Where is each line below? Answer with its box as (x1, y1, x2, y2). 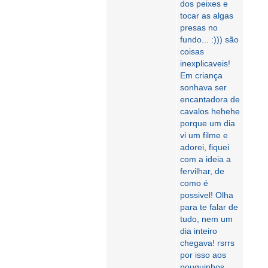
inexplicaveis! (180, 59, 230, 68)
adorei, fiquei (180, 142, 229, 152)
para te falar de (180, 202, 238, 212)
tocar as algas (180, 11, 233, 20)
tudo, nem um (180, 214, 233, 224)
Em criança (180, 71, 223, 80)
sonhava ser (180, 83, 227, 92)
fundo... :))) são (180, 35, 239, 44)
